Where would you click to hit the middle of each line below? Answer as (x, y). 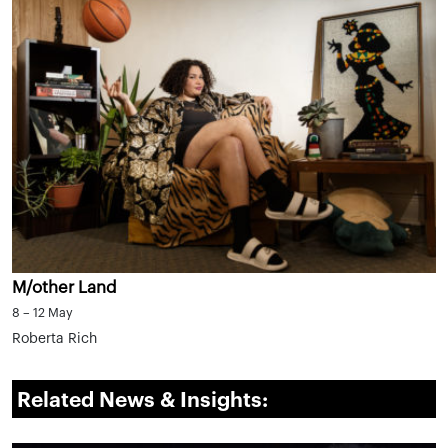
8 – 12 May (42, 313)
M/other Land (64, 287)
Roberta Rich (54, 339)
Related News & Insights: (142, 400)
